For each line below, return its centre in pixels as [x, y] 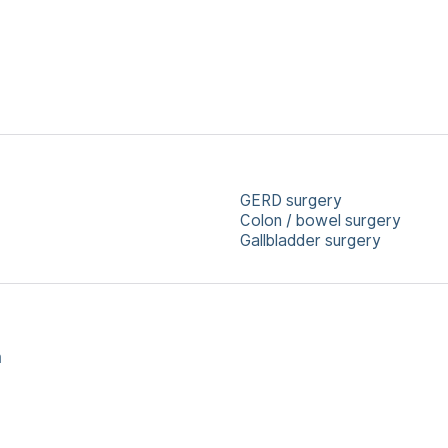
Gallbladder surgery [310, 240]
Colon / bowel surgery [320, 220]
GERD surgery [291, 200]
